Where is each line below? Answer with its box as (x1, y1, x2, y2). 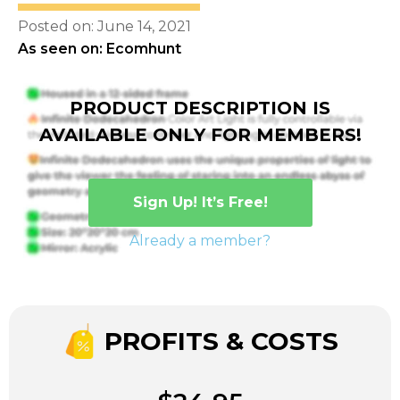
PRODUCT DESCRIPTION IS (70, 97, 330, 120)
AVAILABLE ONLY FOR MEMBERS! (38, 124, 362, 146)
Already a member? (129, 232, 271, 250)
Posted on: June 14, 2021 (18, 18, 191, 36)
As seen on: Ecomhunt (18, 40, 181, 58)
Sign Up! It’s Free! (132, 194, 268, 212)
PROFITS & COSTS (97, 326, 338, 357)
